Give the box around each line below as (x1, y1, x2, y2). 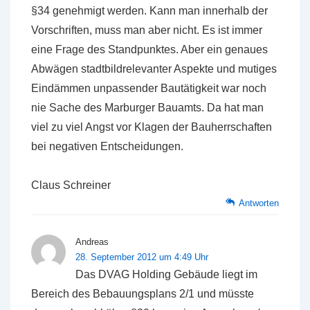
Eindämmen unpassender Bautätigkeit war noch (31, 82, 266, 94)
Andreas (75, 237, 109, 247)
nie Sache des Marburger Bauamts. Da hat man (31, 102, 264, 113)
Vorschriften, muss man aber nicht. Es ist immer (31, 24, 262, 36)
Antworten (239, 198, 279, 208)
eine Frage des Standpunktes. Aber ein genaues (31, 44, 268, 55)
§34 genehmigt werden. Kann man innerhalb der (31, 5, 268, 17)
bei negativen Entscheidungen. (31, 140, 183, 152)
